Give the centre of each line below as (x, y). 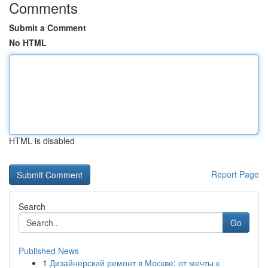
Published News (49, 251)
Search (32, 206)
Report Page (235, 174)
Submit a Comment (48, 28)
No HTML (28, 42)
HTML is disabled (42, 141)
